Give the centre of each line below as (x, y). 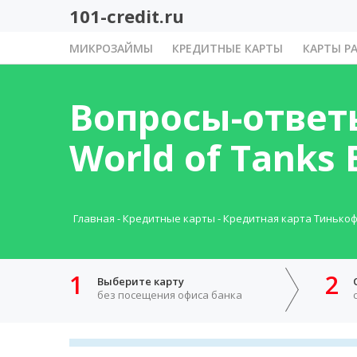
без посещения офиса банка (170, 295)
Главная (94, 219)
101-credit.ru (127, 16)
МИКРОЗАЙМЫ (111, 48)
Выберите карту (141, 282)
